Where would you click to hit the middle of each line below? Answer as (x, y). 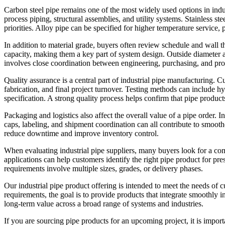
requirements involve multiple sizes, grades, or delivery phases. (103, 168)
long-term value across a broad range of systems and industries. (104, 203)
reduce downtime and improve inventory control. (81, 133)
